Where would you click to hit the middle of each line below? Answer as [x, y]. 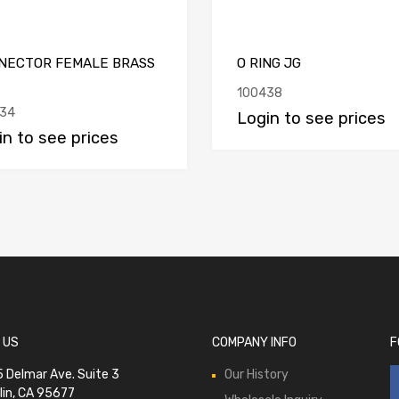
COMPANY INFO [254, 342]
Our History [256, 374]
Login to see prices [311, 118]
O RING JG [269, 63]
